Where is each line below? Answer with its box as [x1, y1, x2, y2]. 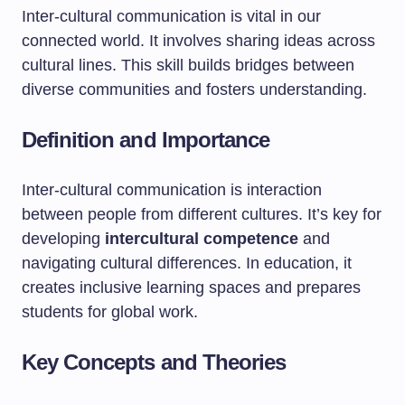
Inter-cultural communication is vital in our [22, 7, 321, 25]
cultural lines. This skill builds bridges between [22, 56, 354, 74]
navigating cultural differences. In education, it [22, 254, 352, 272]
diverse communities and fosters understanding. [22, 80, 367, 99]
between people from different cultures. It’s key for [22, 205, 381, 223]
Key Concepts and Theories [22, 350, 286, 374]
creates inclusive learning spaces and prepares [22, 278, 361, 297]
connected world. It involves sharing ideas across [22, 32, 375, 50]
